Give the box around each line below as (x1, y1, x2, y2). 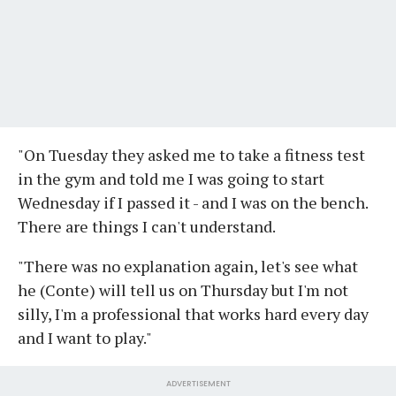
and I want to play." (18, 326, 152, 348)
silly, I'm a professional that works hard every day (18, 302, 369, 324)
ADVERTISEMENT (165, 377, 231, 389)
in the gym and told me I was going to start (18, 167, 324, 189)
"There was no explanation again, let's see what (18, 255, 358, 277)
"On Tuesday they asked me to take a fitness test (18, 143, 365, 165)
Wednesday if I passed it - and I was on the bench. (18, 191, 368, 213)
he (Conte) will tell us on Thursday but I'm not (18, 278, 348, 301)
